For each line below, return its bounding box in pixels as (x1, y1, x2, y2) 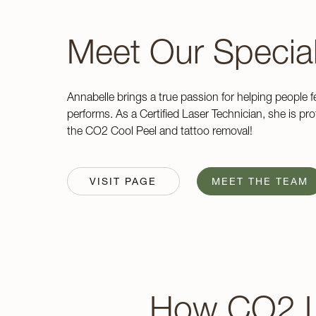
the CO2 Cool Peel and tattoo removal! (66, 123, 253, 138)
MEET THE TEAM (211, 175, 308, 188)
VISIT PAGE (90, 175, 157, 188)
